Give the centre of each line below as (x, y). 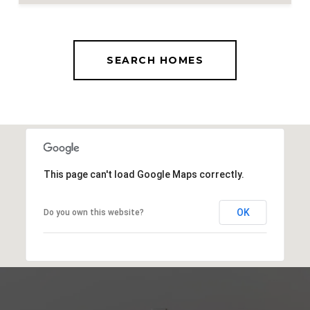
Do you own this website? (93, 212)
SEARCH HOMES (155, 60)
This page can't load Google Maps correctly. (144, 174)
